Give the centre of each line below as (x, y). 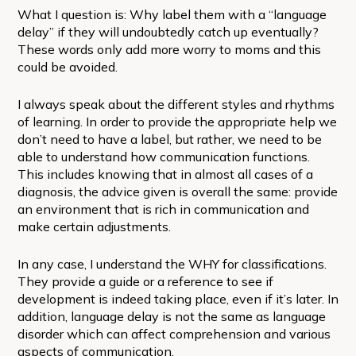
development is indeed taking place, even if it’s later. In (178, 298)
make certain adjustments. (94, 226)
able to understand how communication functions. (163, 156)
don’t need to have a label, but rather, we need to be (169, 139)
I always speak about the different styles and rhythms (176, 104)
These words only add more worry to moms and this (169, 49)
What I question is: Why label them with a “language (172, 14)
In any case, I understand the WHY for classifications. (172, 263)
